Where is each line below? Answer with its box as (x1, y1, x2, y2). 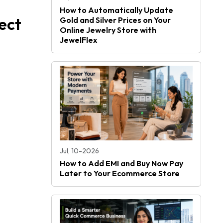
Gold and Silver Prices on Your (60, 15, 171, 25)
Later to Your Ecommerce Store (60, 168, 180, 178)
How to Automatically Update (60, 5, 173, 15)
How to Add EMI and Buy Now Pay (60, 158, 183, 168)
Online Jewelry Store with (60, 25, 156, 35)
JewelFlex (60, 35, 97, 45)
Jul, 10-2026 (60, 146, 99, 155)
